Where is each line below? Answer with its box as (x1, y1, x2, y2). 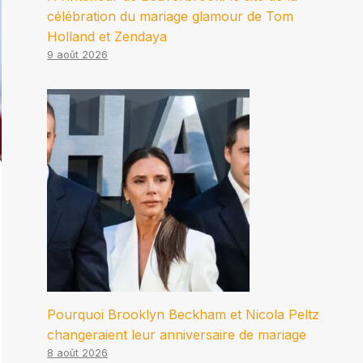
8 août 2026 (47, 347, 109, 360)
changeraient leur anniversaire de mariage (47, 327, 307, 344)
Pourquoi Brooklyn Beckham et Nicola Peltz (47, 306, 320, 323)
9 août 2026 (47, 49, 109, 62)
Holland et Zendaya (47, 28, 168, 45)
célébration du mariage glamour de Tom (47, 8, 294, 25)
